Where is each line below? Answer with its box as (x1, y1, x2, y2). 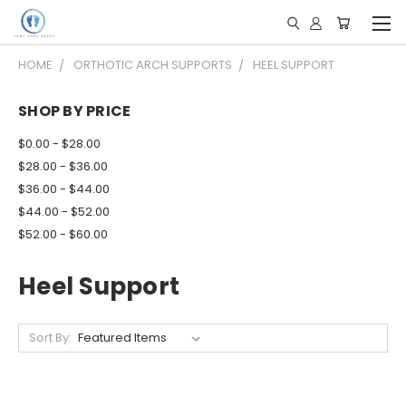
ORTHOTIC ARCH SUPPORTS (73, 56, 232, 73)
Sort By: (28, 328, 72, 346)
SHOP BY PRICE (18, 101, 131, 121)
